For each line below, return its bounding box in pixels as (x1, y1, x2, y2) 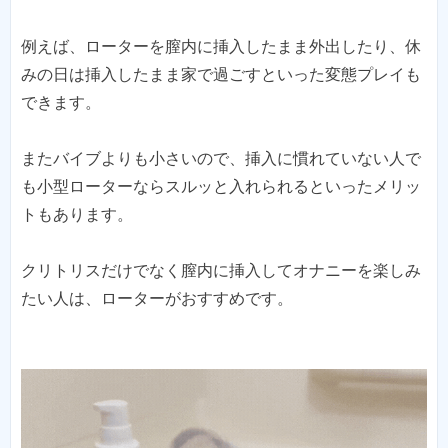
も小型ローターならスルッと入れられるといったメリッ (21, 178, 421, 196)
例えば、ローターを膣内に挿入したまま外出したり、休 (21, 38, 421, 56)
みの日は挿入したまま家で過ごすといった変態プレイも (21, 66, 421, 84)
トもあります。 (21, 206, 133, 224)
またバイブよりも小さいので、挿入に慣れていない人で (21, 150, 421, 168)
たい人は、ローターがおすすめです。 (21, 290, 293, 308)
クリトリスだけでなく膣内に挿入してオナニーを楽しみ (21, 262, 421, 280)
